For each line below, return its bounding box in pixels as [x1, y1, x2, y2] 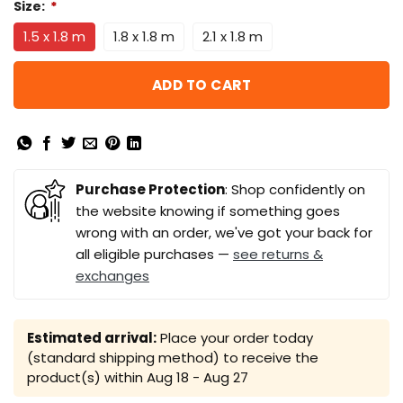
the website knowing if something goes [76, 201, 340, 220]
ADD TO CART [151, 76, 252, 95]
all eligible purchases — [76, 244, 233, 264]
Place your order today [157, 327, 313, 347]
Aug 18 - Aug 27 [147, 367, 248, 387]
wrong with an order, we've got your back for [76, 222, 372, 242]
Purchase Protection [76, 179, 225, 199]
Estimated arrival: [27, 327, 157, 347]
